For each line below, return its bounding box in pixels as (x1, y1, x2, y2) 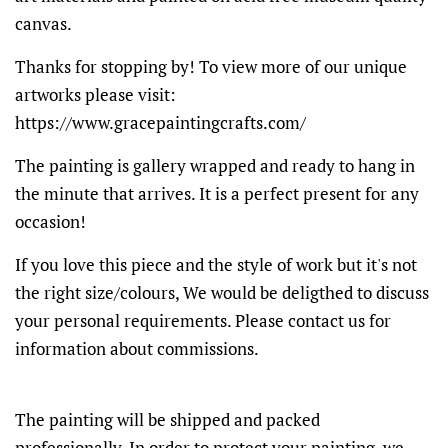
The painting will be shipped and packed (15, 407, 320, 431)
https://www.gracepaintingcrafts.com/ (15, 110, 306, 134)
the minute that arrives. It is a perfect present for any (15, 181, 419, 205)
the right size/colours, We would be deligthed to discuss (15, 280, 429, 304)
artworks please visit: (15, 82, 176, 106)
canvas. (15, 11, 72, 35)
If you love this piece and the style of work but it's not (15, 252, 417, 276)
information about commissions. (15, 336, 259, 360)
